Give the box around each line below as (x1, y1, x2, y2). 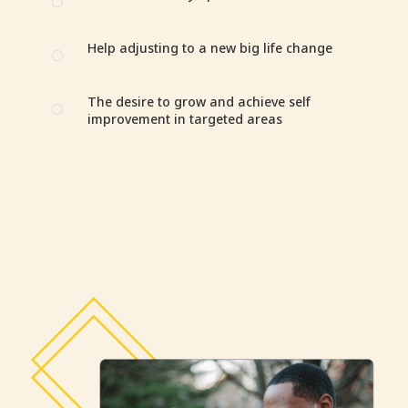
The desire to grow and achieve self (87, 93, 311, 110)
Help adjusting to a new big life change (87, 39, 332, 56)
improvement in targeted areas (87, 110, 282, 127)
